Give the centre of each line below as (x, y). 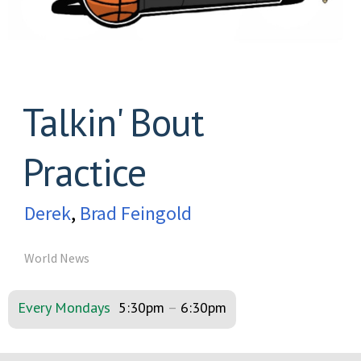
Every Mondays (64, 308)
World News (57, 258)
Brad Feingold (136, 214)
